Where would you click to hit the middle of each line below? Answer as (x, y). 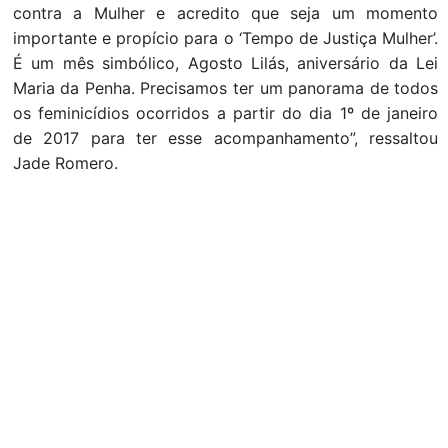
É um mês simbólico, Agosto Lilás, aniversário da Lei (225, 63)
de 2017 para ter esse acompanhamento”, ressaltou (225, 138)
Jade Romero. (65, 163)
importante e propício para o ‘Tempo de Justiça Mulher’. (225, 38)
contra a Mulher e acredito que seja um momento (225, 13)
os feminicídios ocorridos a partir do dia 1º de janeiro (225, 113)
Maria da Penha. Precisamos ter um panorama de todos (225, 88)
